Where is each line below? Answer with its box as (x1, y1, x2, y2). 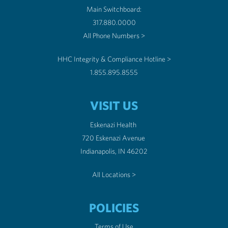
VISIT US (90, 98, 138, 113)
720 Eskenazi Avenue (81, 133, 147, 142)
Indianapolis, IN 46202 (118, 147, 148, 156)
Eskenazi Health (90, 120, 138, 129)
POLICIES (89, 200, 139, 215)
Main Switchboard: (87, 5, 141, 14)
